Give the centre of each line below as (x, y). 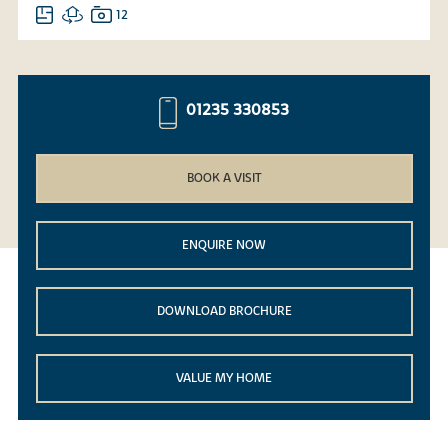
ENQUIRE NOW (224, 244)
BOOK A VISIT (224, 178)
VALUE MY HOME (224, 377)
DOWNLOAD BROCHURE (224, 311)
